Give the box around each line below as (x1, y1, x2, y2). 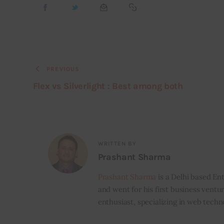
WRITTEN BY (97, 140, 136, 147)
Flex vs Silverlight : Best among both (32, 80, 183, 91)
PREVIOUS (46, 65, 80, 73)
